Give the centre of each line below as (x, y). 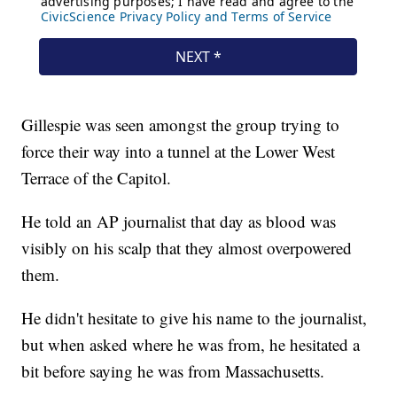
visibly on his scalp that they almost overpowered (187, 248)
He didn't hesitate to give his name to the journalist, (195, 318)
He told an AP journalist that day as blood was (179, 222)
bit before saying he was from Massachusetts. (173, 371)
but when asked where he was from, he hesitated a (191, 345)
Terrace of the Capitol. (97, 178)
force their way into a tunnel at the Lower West (179, 152)
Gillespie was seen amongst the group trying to (181, 125)
